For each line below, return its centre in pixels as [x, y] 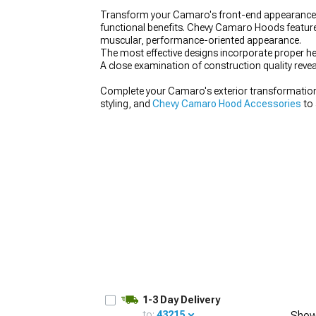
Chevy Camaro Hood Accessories [227, 104]
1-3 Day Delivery [181, 300]
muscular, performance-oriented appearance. [201, 40]
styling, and [126, 104]
